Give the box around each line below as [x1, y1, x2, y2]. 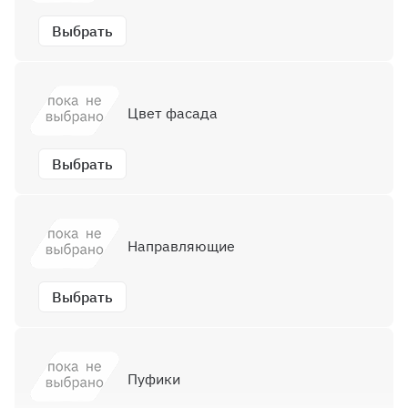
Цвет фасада [127, 103, 218, 122]
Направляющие [127, 236, 235, 255]
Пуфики [127, 369, 180, 388]
